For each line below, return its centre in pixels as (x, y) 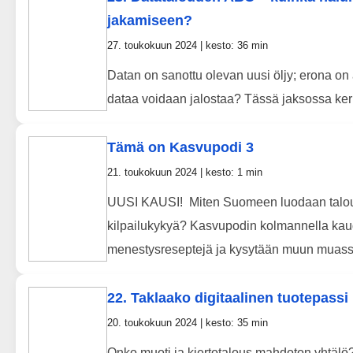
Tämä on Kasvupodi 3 (180, 148)
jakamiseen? (150, 21)
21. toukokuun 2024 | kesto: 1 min (185, 173)
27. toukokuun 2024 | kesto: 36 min (188, 46)
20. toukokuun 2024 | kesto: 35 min (188, 323)
